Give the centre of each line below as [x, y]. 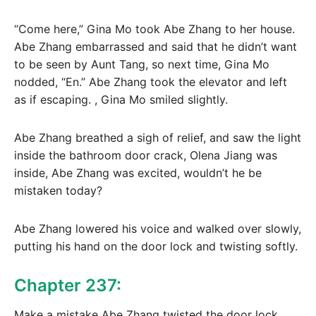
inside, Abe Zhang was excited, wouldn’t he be [138, 173]
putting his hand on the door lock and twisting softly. [156, 246]
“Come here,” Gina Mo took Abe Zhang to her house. [154, 29]
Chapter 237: [68, 285]
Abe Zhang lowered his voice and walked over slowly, [158, 228]
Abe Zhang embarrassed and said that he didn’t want [156, 47]
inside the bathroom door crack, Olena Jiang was [146, 155]
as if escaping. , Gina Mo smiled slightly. [121, 100]
